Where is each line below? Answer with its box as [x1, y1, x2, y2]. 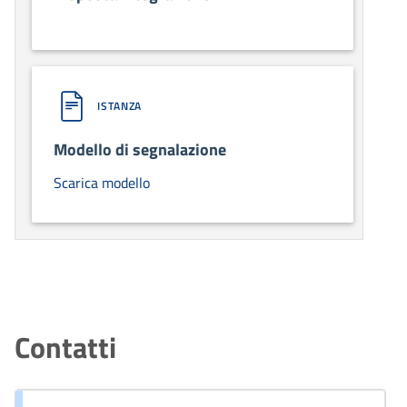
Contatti [15, 324, 116, 369]
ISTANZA [97, 96, 143, 114]
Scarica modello [54, 171, 150, 194]
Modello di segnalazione [54, 136, 226, 162]
